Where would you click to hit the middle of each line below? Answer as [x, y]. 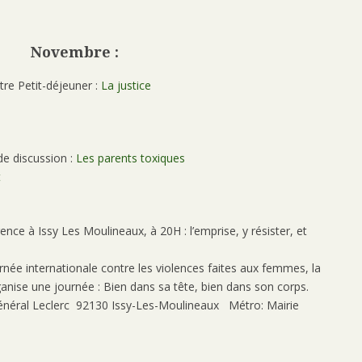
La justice [126, 86]
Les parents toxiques [130, 158]
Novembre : [76, 52]
